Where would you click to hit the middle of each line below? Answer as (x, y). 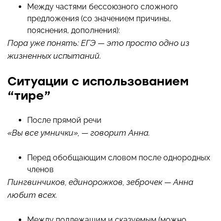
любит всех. (32, 195)
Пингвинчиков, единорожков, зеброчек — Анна (100, 182)
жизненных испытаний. (54, 56)
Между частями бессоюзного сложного (103, 7)
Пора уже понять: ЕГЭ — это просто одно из (98, 43)
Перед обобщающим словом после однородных (119, 158)
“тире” (29, 96)
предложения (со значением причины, (99, 19)
